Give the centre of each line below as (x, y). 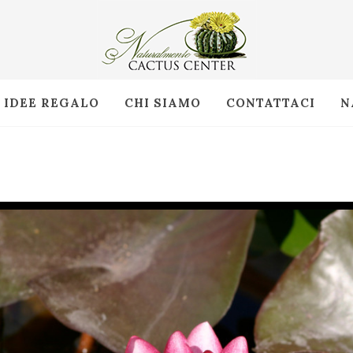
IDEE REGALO (52, 103)
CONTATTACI (271, 103)
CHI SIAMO (163, 103)
